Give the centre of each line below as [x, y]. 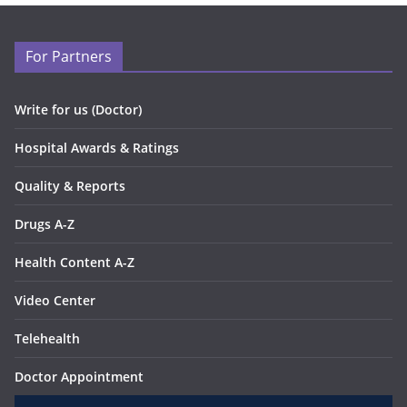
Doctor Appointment [79, 377]
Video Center [55, 301]
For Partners [69, 57]
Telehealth [47, 339]
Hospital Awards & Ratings [97, 148]
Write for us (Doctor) [78, 110]
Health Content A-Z [74, 263]
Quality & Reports [70, 186]
